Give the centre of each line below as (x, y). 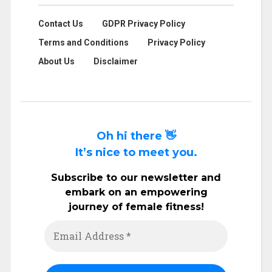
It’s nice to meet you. (136, 152)
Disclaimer (115, 62)
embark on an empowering (136, 192)
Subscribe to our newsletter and (136, 177)
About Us (56, 62)
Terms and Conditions (83, 43)
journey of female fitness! (136, 206)
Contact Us (60, 24)
